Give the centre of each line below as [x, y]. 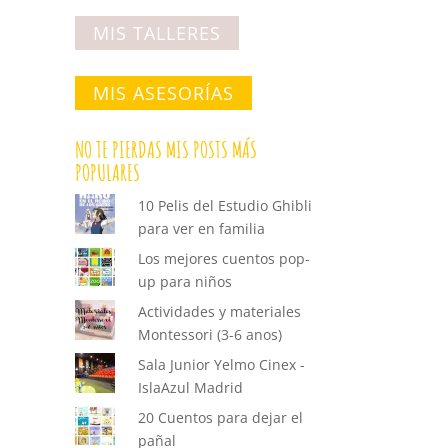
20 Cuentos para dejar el [221, 418]
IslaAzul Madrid [191, 388]
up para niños [185, 282]
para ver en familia [202, 229]
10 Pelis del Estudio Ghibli [225, 206]
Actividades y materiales [220, 312]
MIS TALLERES [156, 33]
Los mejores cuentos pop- [224, 259]
